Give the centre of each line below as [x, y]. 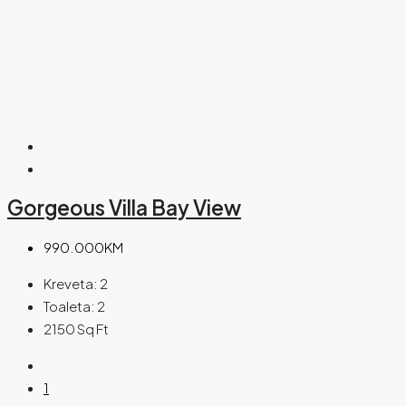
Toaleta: [69, 306]
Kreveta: [71, 284]
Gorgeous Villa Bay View [124, 207]
